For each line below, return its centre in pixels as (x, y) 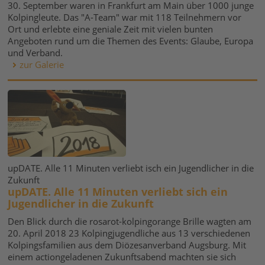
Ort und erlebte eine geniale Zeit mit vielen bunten (111, 29)
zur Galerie (42, 64)
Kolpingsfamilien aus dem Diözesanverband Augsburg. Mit (127, 245)
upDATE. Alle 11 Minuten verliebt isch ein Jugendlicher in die (131, 168)
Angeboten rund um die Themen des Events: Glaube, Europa (131, 41)
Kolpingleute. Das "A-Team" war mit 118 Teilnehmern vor (125, 17)
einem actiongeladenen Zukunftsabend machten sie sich (122, 257)
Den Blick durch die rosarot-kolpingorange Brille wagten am (130, 221)
